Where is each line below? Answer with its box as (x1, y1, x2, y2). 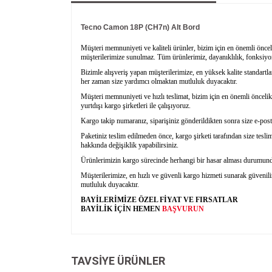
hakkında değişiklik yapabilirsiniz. (81, 140, 178, 149)
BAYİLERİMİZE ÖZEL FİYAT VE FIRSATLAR (81, 195, 238, 204)
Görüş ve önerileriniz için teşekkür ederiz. (90, 227, 233, 237)
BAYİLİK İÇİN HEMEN (81, 204, 162, 213)
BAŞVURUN (162, 204, 204, 213)
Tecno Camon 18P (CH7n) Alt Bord (81, 22, 200, 32)
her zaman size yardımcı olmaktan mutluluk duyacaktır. (81, 76, 237, 86)
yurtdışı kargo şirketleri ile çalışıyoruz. (81, 101, 191, 110)
